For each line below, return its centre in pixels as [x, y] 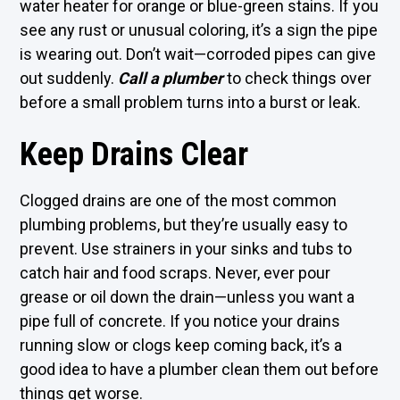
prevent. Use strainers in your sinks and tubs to [186, 249]
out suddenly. [69, 78]
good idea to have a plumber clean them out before [200, 369]
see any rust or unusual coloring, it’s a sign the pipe [199, 30]
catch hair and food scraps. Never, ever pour [175, 273]
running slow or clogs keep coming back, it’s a [181, 345]
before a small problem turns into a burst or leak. [191, 102]
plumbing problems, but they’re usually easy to [184, 225]
